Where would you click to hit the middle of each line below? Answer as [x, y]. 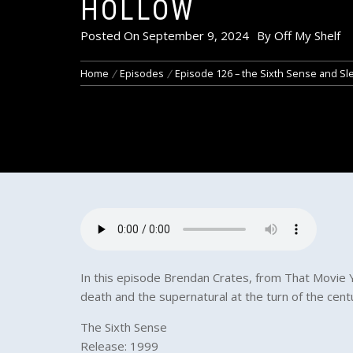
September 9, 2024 [196, 35]
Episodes [142, 73]
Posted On [111, 35]
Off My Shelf [307, 35]
